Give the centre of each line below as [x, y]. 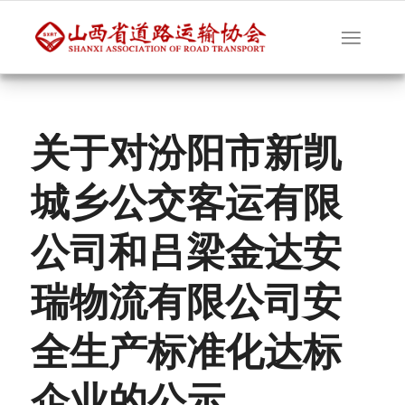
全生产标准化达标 [186, 356]
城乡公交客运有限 [186, 207]
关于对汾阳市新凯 [186, 157]
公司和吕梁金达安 [186, 257]
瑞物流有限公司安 [186, 306]
